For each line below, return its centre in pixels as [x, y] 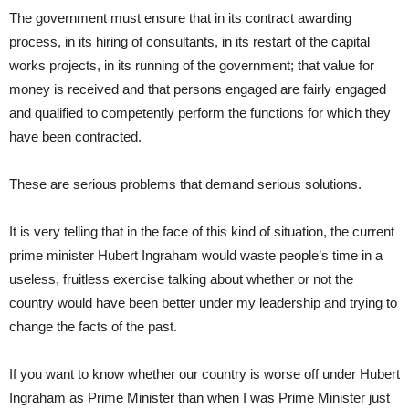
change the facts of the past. [93, 326]
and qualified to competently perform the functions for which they [200, 113]
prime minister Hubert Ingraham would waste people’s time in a [196, 255]
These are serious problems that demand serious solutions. [185, 184]
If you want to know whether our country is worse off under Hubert [204, 374]
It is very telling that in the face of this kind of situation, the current [202, 231]
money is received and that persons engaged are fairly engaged [198, 89]
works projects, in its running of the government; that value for [192, 65]
